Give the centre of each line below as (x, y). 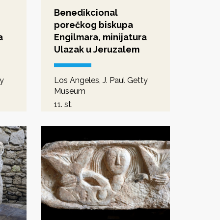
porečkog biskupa (93, 25)
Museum (69, 91)
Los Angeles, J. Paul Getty (101, 80)
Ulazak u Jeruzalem (96, 49)
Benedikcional (86, 12)
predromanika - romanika (99, 115)
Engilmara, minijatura (100, 37)
